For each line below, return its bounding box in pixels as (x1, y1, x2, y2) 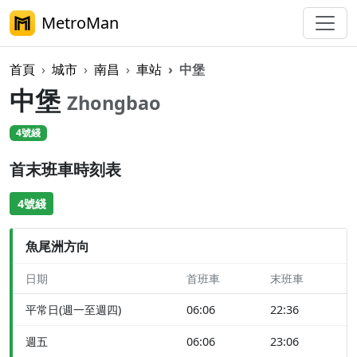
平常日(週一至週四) (25, 302, 121, 318)
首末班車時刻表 (10, 159, 121, 181)
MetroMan (41, 12, 119, 33)
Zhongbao (67, 90, 161, 116)
